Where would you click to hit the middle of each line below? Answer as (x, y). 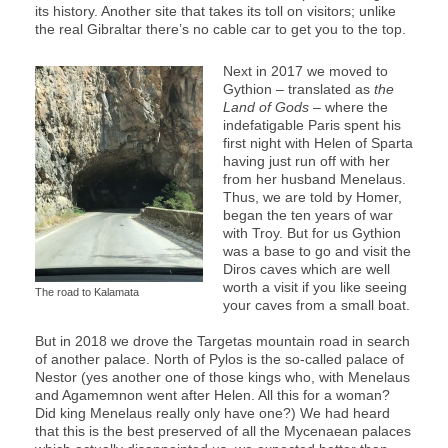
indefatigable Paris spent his (312, 124)
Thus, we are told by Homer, (312, 196)
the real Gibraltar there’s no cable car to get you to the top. (220, 28)
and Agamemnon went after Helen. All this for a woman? (212, 394)
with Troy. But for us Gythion (312, 232)
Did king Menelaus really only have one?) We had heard (212, 412)
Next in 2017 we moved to (305, 70)
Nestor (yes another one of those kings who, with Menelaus (222, 376)
